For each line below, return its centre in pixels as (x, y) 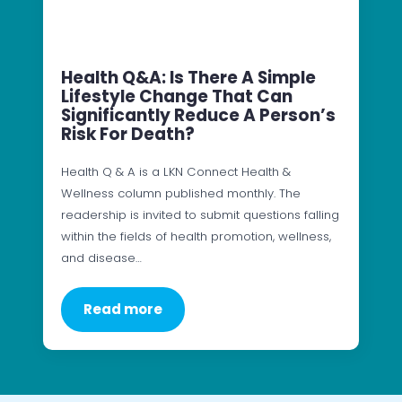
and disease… (101, 258)
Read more (123, 309)
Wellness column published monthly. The (181, 193)
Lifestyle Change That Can (177, 96)
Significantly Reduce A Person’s (198, 115)
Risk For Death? (128, 134)
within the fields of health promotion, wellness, (196, 236)
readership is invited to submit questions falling (200, 215)
